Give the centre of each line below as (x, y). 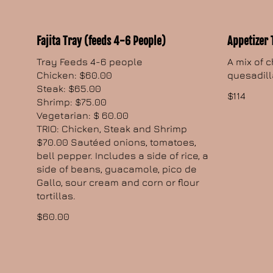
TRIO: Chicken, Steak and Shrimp (112, 129)
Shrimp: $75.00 (72, 102)
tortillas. (56, 196)
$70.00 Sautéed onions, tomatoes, (117, 142)
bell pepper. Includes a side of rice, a (123, 156)
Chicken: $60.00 (75, 75)
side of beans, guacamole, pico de (117, 169)
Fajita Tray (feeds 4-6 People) (101, 41)
